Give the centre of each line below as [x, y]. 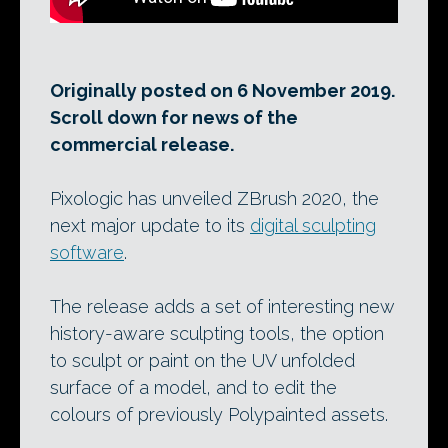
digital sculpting [313, 225]
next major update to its [150, 225]
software [87, 252]
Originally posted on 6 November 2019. [222, 90]
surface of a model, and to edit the [193, 387]
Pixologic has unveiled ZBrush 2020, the [214, 198]
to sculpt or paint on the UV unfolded [202, 360]
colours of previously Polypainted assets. [219, 414]
